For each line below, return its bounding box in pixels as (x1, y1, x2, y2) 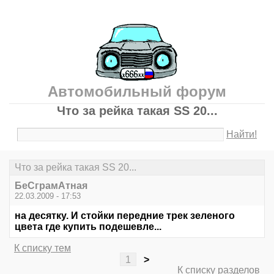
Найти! (226, 129, 257, 139)
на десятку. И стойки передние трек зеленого (15, 210, 235, 221)
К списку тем (14, 243, 71, 254)
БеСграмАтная (15, 180, 87, 191)
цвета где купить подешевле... (15, 221, 161, 232)
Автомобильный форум (48, 83, 226, 100)
